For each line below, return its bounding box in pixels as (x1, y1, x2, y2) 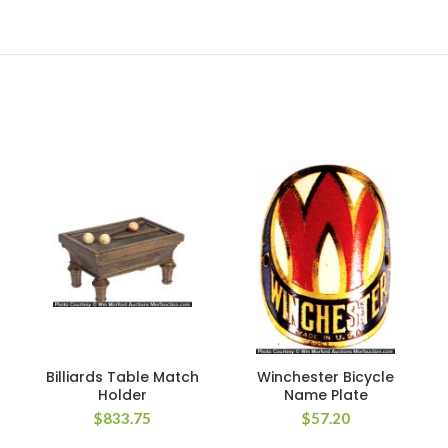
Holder (97, 385, 147, 405)
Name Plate (283, 385, 368, 405)
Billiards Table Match (45, 367, 199, 387)
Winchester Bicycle (257, 367, 395, 387)
